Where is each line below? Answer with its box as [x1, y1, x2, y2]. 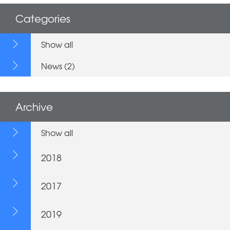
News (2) [41, 59, 75, 72]
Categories [15, 10, 70, 26]
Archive [15, 99, 53, 114]
